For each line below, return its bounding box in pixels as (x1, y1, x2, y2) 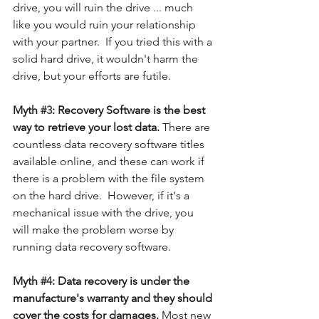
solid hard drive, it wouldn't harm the (13, 51, 201, 66)
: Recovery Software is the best (52, 103, 208, 117)
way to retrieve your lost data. (13, 120, 162, 134)
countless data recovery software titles (13, 137, 207, 151)
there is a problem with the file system (13, 171, 207, 185)
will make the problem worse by (13, 222, 177, 236)
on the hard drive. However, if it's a (13, 188, 192, 202)
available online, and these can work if (13, 154, 207, 168)
